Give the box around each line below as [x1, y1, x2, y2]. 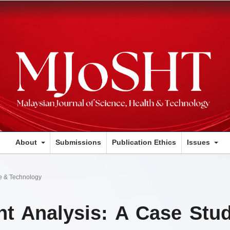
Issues [187, 138, 212, 146]
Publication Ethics [112, 138, 176, 146]
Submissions [55, 138, 101, 146]
